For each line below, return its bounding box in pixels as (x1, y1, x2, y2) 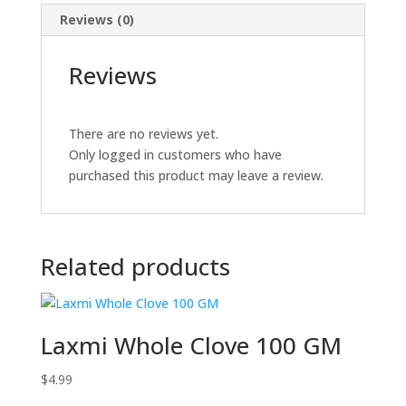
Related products (40, 250, 230, 283)
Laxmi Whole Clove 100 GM (40, 329, 342, 362)
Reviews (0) (59, 11, 134, 28)
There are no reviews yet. (68, 125, 218, 142)
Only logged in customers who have (68, 146, 282, 163)
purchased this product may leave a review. (68, 167, 324, 184)
